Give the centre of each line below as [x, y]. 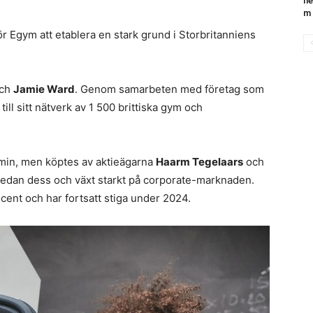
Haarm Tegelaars [199, 162]
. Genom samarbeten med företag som [169, 89]
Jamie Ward [44, 89]
